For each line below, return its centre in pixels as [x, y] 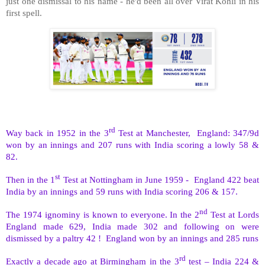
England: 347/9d [228, 132]
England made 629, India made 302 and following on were [132, 226]
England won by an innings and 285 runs [182, 238]
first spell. [24, 13]
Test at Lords [233, 214]
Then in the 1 [31, 179]
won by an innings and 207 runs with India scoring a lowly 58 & [132, 144]
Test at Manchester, [153, 132]
